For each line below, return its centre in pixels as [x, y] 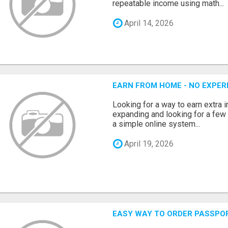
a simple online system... [156, 124]
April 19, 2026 [148, 144]
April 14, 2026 [148, 23]
